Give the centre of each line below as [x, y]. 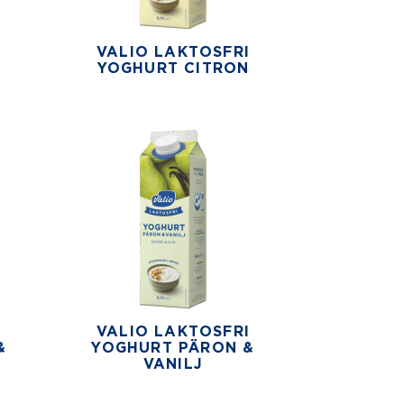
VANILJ [173, 364]
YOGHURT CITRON [173, 68]
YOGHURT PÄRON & [173, 348]
